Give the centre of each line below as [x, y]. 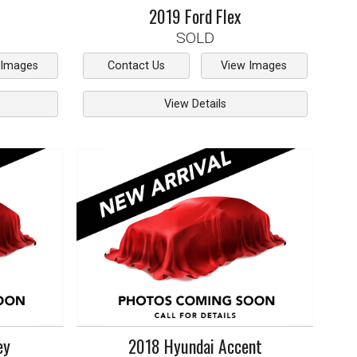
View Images [254, 66]
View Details [195, 104]
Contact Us [136, 66]
